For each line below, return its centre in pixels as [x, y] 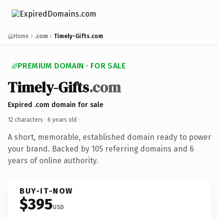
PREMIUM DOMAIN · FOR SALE [72, 66]
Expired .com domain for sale [55, 105]
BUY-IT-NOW [46, 191]
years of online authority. [53, 160]
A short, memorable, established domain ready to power [109, 137]
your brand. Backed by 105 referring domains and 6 [101, 149]
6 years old [62, 120]
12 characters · [28, 120]
